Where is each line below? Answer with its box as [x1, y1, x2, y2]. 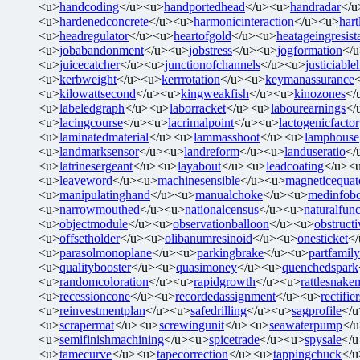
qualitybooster [59, 260, 131, 274]
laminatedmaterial [59, 129, 149, 144]
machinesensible [157, 173, 240, 187]
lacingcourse [59, 115, 123, 129]
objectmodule [59, 216, 128, 231]
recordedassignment [175, 288, 276, 303]
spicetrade [209, 332, 260, 346]
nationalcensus [185, 202, 259, 216]
